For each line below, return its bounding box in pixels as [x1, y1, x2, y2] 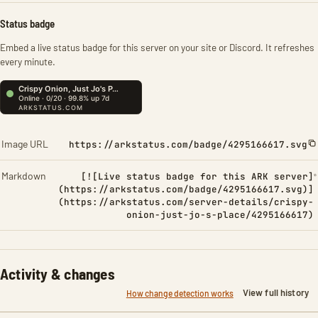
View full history [242, 287, 309, 298]
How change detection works [126, 287, 234, 298]
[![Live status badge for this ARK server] [81, 170, 314, 182]
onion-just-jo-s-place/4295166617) [126, 209, 314, 221]
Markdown [1, 170, 46, 182]
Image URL [1, 138, 48, 150]
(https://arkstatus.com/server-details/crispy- [58, 196, 314, 208]
